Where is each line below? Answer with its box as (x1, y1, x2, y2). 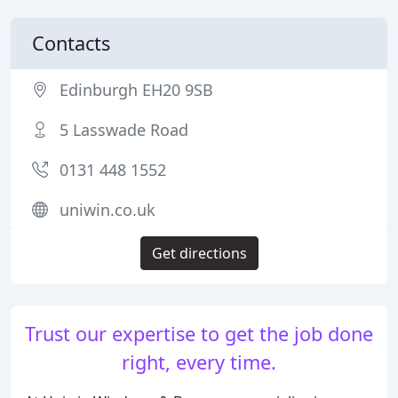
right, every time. (122, 349, 276, 375)
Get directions (151, 243, 247, 263)
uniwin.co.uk (60, 199, 155, 220)
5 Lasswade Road (60, 119, 188, 140)
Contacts (32, 30, 110, 56)
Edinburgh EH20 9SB (60, 79, 213, 100)
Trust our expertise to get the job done (25, 321, 373, 346)
